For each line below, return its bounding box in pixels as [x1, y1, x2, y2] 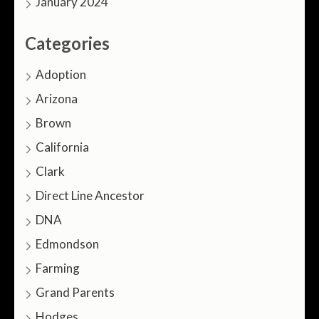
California [36, 139, 89, 155]
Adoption [36, 66, 86, 82]
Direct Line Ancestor [36, 187, 145, 203]
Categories [25, 32, 110, 53]
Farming [36, 260, 80, 276]
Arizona [36, 90, 78, 106]
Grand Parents [36, 284, 115, 300]
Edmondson [36, 236, 99, 251]
